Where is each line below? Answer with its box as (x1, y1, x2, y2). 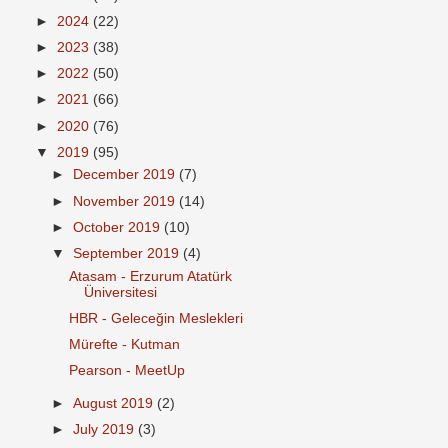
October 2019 (73, 219, 165, 235)
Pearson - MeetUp (68, 362, 185, 378)
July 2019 (73, 421, 139, 437)
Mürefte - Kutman (68, 336, 180, 352)
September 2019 (73, 245, 184, 261)
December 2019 (73, 167, 180, 183)
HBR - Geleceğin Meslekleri (68, 310, 243, 326)
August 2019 (73, 395, 158, 411)
